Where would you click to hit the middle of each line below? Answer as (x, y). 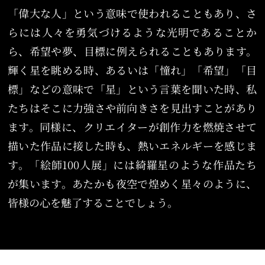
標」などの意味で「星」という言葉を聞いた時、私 (132, 89)
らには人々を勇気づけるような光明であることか (132, 32)
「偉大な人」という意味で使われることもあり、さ (132, 13)
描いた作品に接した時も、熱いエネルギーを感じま (132, 146)
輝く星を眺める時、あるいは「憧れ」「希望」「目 (132, 70)
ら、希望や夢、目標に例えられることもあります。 (132, 51)
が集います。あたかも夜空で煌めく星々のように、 (132, 184)
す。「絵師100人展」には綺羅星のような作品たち (132, 165)
